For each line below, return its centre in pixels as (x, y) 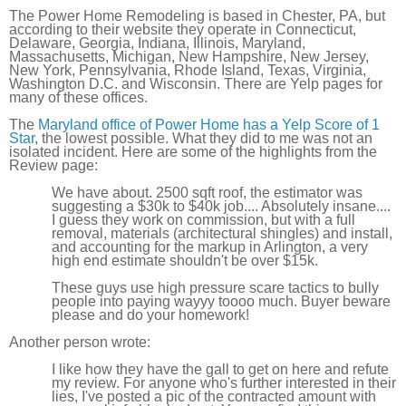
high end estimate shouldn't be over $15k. (185, 260)
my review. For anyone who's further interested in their (224, 382)
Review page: (53, 165)
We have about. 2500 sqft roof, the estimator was (208, 192)
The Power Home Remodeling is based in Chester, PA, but (197, 15)
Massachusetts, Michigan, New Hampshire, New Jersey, (189, 56)
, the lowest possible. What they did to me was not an (203, 138)
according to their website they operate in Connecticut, (183, 29)
